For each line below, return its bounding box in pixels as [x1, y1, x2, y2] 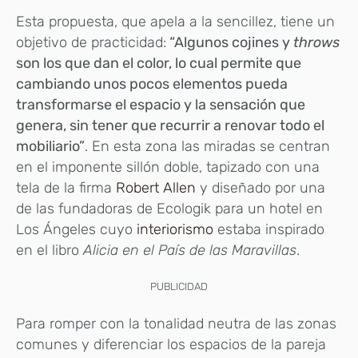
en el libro [16, 241, 83, 260]
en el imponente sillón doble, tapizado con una [16, 158, 320, 177]
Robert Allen [116, 179, 200, 197]
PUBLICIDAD [150, 280, 208, 293]
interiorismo [133, 221, 213, 239]
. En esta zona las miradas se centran [85, 137, 330, 156]
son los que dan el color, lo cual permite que [16, 54, 301, 73]
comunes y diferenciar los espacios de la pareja [16, 336, 326, 354]
